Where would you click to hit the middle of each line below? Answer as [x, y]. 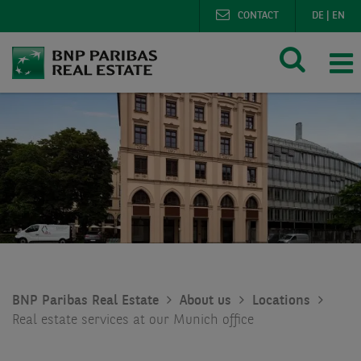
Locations [281, 301]
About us [205, 301]
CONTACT [258, 16]
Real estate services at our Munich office [133, 320]
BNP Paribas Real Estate [85, 301]
